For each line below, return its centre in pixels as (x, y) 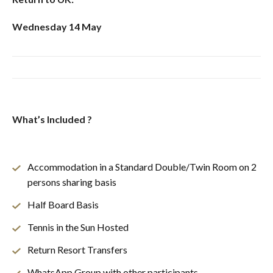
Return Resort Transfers (77, 249)
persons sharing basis (72, 182)
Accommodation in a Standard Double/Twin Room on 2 (142, 166)
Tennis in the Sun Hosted (78, 227)
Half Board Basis (63, 204)
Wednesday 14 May (57, 26)
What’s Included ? (52, 119)
